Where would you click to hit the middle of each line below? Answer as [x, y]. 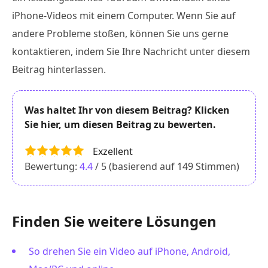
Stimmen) [216, 167]
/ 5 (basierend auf [135, 167]
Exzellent [113, 152]
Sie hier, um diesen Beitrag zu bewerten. [120, 125]
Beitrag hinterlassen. [59, 70]
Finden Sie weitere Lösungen [114, 221]
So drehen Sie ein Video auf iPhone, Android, [130, 252]
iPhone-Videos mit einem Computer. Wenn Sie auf [124, 16]
